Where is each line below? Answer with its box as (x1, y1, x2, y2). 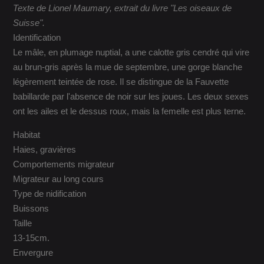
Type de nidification (13, 189, 87, 199)
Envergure (13, 247, 54, 258)
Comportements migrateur (13, 159, 115, 169)
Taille (13, 218, 32, 228)
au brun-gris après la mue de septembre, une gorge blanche (13, 62, 243, 72)
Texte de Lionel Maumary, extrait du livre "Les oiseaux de (13, 4, 232, 14)
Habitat (13, 130, 41, 140)
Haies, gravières (13, 144, 77, 154)
